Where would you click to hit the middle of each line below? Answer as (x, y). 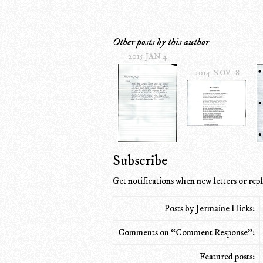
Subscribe (140, 161)
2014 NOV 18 (217, 73)
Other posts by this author (161, 42)
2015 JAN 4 (147, 56)
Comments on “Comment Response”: (186, 232)
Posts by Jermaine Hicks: (210, 208)
